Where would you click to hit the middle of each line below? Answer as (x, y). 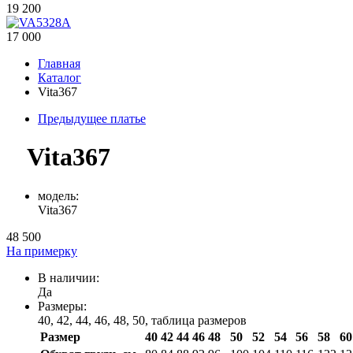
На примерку (42, 251)
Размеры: (62, 306)
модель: (58, 195)
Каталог (59, 78)
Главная (59, 63)
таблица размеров (199, 320)
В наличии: (69, 277)
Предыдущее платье (92, 119)
